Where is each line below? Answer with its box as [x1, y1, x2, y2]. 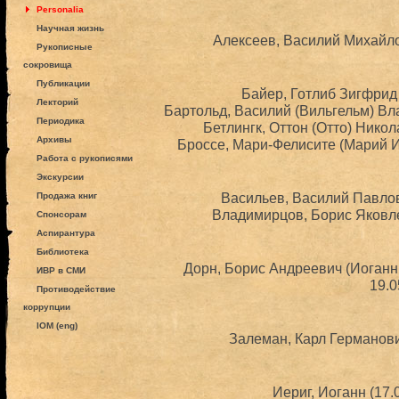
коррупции [22, 302, 70, 312]
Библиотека [36, 247, 89, 256]
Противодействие [36, 284, 116, 294]
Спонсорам [36, 209, 86, 219]
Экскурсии [36, 172, 84, 182]
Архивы [36, 134, 72, 144]
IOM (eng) [36, 321, 77, 330]
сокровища [22, 60, 72, 69]
